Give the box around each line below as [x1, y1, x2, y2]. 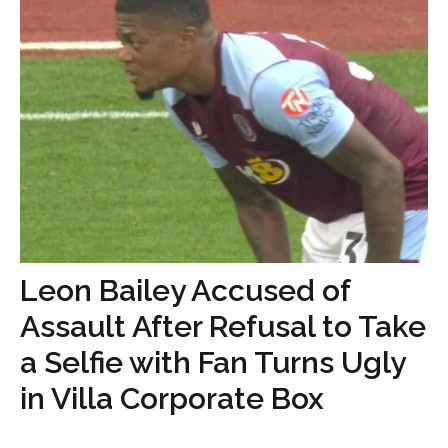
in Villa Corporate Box [20, 381, 324, 416]
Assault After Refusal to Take [20, 309, 426, 344]
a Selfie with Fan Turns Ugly [20, 345, 405, 380]
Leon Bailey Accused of [20, 273, 350, 308]
